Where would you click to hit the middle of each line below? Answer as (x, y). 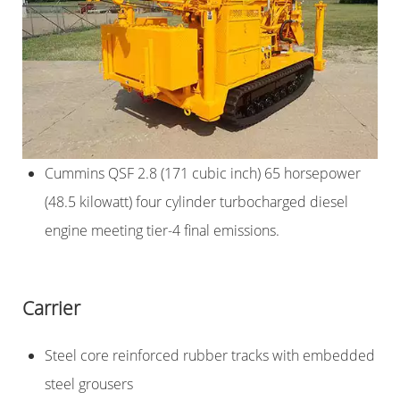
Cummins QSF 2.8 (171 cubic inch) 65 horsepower (203, 174)
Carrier (51, 308)
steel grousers (89, 384)
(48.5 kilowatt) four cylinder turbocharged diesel (196, 202)
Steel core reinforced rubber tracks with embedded (210, 356)
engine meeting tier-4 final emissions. (162, 231)
